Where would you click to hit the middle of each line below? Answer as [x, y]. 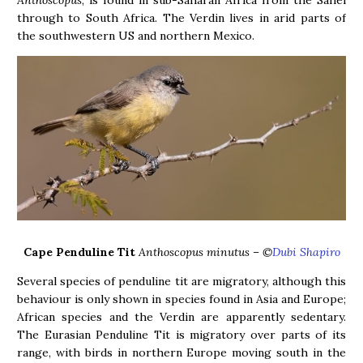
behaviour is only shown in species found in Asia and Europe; [181, 299]
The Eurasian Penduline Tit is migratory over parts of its [181, 334]
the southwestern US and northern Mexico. [136, 36]
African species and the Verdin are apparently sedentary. [181, 316]
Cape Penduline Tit [79, 252]
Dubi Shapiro [306, 252]
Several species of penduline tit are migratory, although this [181, 281]
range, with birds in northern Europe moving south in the [181, 352]
